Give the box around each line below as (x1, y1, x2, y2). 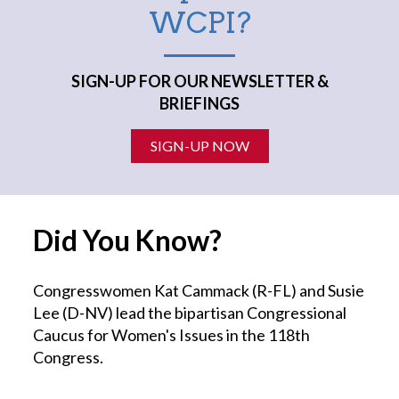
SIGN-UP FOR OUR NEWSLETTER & (70, 71, 329, 91)
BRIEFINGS (159, 94, 240, 113)
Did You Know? (33, 223, 223, 257)
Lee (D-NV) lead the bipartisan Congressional (33, 303, 347, 322)
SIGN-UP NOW (150, 137, 249, 154)
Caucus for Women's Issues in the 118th (33, 325, 311, 345)
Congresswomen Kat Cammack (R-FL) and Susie (33, 281, 365, 300)
